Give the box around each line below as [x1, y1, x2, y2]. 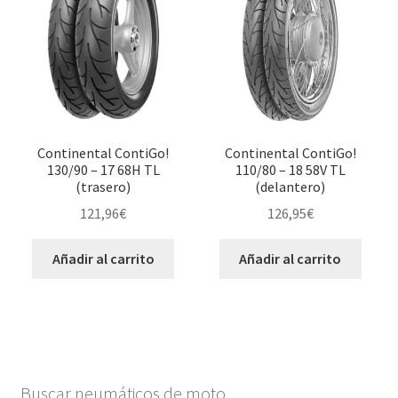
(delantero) [255, 177, 326, 195]
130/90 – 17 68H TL [46, 160, 160, 179]
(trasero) [76, 177, 131, 195]
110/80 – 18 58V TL [235, 160, 346, 179]
